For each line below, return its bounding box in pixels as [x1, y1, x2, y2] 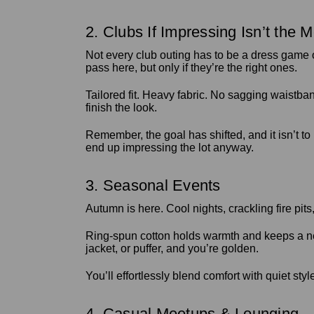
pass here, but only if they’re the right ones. [86, 61, 297, 74]
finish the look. [86, 101, 160, 114]
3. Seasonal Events [86, 176, 225, 194]
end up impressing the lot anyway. [86, 141, 254, 153]
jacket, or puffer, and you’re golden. [86, 242, 261, 254]
